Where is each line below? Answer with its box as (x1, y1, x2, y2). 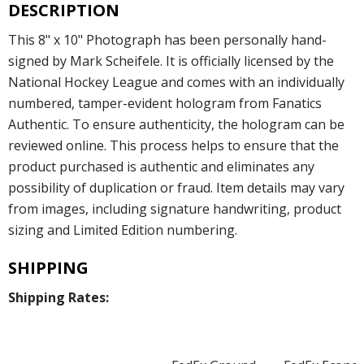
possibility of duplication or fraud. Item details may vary (8, 178, 344, 197)
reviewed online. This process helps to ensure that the (8, 136, 339, 154)
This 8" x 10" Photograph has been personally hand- (8, 30, 327, 49)
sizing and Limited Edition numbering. (8, 220, 237, 239)
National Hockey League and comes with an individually (8, 72, 344, 91)
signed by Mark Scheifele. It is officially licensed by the (8, 51, 334, 70)
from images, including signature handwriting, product (8, 199, 341, 218)
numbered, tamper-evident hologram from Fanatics (8, 93, 322, 112)
